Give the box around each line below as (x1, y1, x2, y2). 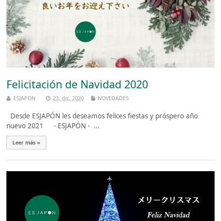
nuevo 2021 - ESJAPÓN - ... (6, 121, 100, 130)
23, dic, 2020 (53, 94, 84, 102)
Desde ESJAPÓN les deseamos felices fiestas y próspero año (6, 111, 198, 120)
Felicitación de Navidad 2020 (6, 76, 148, 91)
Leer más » (12, 139, 41, 146)
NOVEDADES (98, 94, 129, 102)
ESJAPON (13, 94, 36, 102)
